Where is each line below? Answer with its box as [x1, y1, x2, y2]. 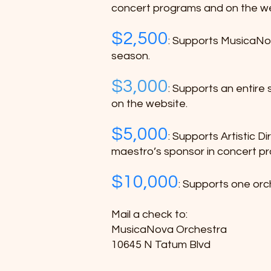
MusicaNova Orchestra [111, 224, 227, 235]
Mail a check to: [111, 209, 190, 220]
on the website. [111, 98, 188, 109]
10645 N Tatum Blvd [111, 239, 211, 250]
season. [111, 50, 150, 62]
